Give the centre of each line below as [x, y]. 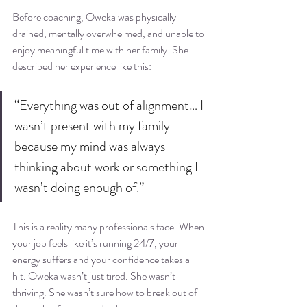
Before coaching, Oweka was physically [95, 17]
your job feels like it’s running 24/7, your [96, 243]
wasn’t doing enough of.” [79, 188]
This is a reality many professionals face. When [109, 227]
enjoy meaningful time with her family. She [101, 50]
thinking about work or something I [108, 167]
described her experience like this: [82, 66]
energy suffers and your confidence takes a [102, 260]
